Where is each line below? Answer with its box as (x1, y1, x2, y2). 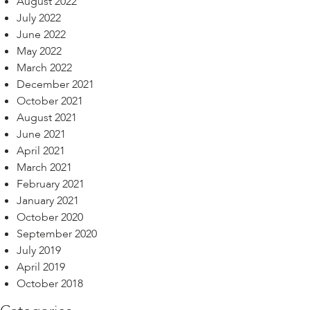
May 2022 (17, 44, 62, 60)
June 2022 (17, 27, 66, 43)
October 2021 (17, 93, 83, 109)
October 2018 (17, 276, 83, 292)
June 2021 (17, 127, 66, 143)
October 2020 (17, 210, 83, 226)
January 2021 (17, 193, 79, 209)
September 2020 (17, 226, 97, 242)
